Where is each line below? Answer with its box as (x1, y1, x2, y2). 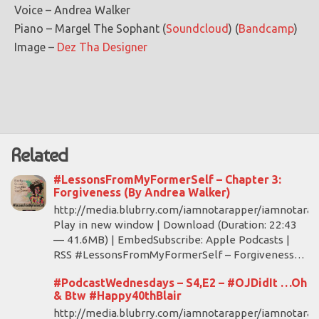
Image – (14, 41, 57, 53)
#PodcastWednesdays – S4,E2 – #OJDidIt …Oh (53, 276, 307, 289)
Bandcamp (239, 22, 294, 35)
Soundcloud (166, 22, 229, 35)
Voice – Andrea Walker (14, 4, 130, 16)
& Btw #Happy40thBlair (53, 289, 182, 302)
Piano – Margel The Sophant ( (14, 22, 166, 35)
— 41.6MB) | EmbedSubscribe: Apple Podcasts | (53, 234, 290, 246)
